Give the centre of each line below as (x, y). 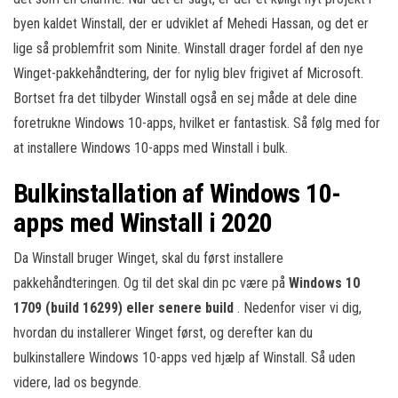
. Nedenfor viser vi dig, (299, 308)
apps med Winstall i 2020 (143, 223)
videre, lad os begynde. (77, 382)
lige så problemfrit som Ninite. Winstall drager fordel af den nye (188, 48)
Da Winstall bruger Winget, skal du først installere (148, 258)
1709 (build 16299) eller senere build (125, 308)
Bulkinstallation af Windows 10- (177, 193)
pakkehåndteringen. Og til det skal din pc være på (151, 283)
